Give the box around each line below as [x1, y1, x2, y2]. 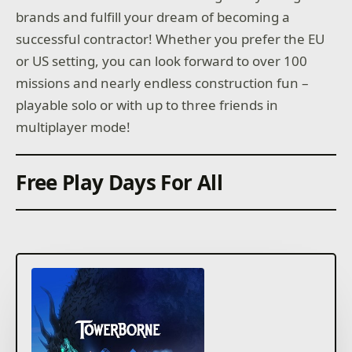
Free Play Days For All [16, 167, 222, 196]
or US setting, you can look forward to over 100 [16, 51, 308, 70]
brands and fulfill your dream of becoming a [16, 7, 291, 26]
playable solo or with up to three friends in [16, 95, 279, 114]
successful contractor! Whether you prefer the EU [16, 29, 325, 48]
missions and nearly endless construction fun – [16, 73, 310, 92]
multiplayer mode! [16, 117, 131, 136]
